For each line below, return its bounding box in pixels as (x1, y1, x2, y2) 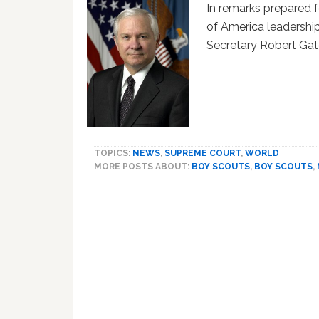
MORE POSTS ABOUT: (94, 162, 192, 172)
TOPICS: (94, 148, 132, 159)
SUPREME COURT (164, 148, 241, 159)
